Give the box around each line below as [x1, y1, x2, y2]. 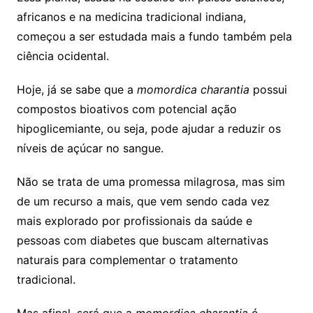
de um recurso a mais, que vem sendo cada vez [16, 194, 270, 208]
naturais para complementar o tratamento [16, 252, 238, 267]
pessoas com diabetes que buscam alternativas [16, 233, 268, 247]
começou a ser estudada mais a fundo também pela [16, 29, 292, 43]
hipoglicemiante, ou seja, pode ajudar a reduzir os [16, 121, 281, 136]
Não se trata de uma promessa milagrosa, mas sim [16, 174, 285, 189]
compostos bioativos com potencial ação [16, 101, 237, 116]
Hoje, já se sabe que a [16, 82, 137, 96]
